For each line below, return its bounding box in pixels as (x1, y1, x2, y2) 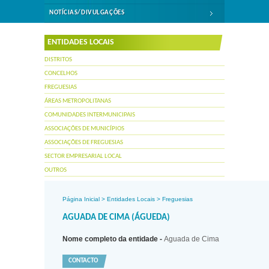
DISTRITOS (44, 56, 72, 63)
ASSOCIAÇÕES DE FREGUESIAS (44, 139, 123, 146)
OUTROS (44, 167, 67, 174)
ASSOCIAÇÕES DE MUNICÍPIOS (44, 125, 124, 132)
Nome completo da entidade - (62, 235, 164, 243)
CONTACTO (68, 258, 98, 264)
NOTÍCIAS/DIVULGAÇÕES (49, 10, 125, 16)
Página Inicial (62, 196, 100, 202)
